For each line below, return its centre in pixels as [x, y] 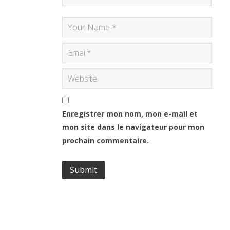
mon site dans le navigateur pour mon [133, 127]
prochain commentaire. [106, 140]
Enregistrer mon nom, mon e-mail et [130, 114]
